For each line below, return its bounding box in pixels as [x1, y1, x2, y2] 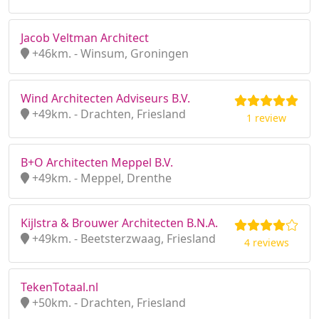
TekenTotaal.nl [21, 279, 98, 295]
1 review [246, 111, 286, 125]
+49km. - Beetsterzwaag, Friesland [29, 231, 216, 246]
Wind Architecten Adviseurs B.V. [21, 90, 190, 106]
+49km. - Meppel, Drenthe [29, 170, 172, 186]
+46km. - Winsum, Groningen [29, 46, 189, 61]
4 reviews [244, 236, 289, 249]
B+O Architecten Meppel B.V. [21, 155, 173, 170]
